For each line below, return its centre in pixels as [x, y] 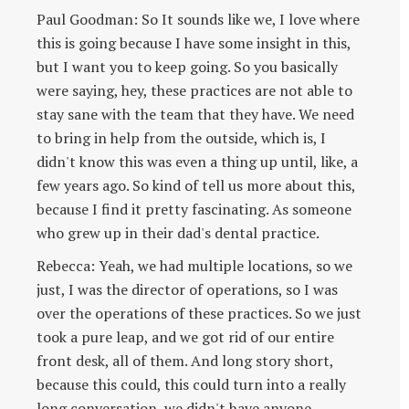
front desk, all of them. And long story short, [185, 360]
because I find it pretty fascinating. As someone [194, 209]
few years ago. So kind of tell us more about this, [196, 185]
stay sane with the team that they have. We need [195, 114]
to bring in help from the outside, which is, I [181, 137]
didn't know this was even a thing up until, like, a [197, 161]
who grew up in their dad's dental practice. [178, 232]
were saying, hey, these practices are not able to [194, 90]
